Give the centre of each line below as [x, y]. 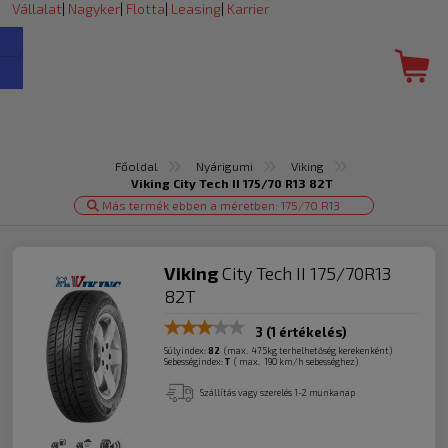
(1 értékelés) [306, 332]
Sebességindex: [194, 361]
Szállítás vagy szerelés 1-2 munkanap [277, 392]
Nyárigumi [224, 166]
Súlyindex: [185, 350]
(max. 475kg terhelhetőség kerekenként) [306, 350]
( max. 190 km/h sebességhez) [294, 361]
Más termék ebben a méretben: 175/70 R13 [219, 205]
